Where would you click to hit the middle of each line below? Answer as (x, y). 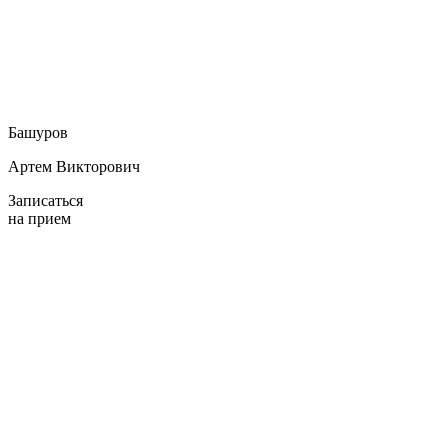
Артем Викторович (74, 166)
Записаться (45, 200)
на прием (39, 218)
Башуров (38, 132)
